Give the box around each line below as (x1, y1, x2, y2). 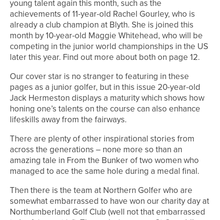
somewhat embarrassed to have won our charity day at (10, 195, 209, 208)
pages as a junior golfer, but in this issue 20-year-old (10, 81, 200, 94)
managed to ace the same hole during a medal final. (10, 165, 199, 178)
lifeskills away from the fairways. (10, 113, 127, 126)
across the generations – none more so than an (10, 143, 182, 156)
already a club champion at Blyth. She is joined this (10, 19, 193, 31)
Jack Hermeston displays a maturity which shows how (10, 92, 204, 105)
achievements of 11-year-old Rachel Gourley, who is (10, 8, 195, 21)
